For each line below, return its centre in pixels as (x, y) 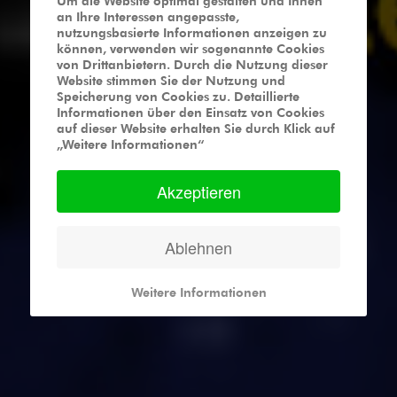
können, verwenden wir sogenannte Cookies (191, 48)
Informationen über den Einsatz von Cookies (191, 112)
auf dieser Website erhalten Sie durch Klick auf (196, 128)
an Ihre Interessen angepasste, (148, 16)
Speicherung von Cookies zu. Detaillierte (178, 96)
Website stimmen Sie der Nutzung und (171, 80)
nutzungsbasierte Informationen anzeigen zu (192, 32)
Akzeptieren (198, 191)
